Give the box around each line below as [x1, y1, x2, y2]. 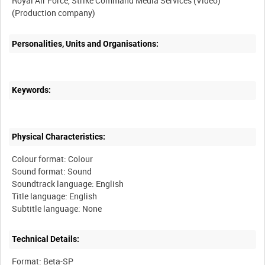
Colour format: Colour [12, 153, 93, 164]
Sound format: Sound [12, 165, 92, 177]
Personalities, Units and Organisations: [12, 38, 159, 49]
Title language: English [12, 190, 98, 202]
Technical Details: [12, 234, 80, 244]
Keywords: [12, 85, 51, 95]
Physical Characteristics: [12, 132, 106, 142]
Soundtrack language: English [12, 177, 124, 189]
